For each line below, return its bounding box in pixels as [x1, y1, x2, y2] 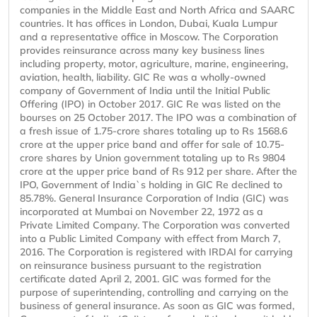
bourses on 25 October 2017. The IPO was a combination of [20, 111, 296, 125]
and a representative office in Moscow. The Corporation [20, 30, 278, 44]
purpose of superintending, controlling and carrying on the [20, 286, 289, 299]
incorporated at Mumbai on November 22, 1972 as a [20, 205, 263, 219]
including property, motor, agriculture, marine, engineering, [20, 57, 288, 71]
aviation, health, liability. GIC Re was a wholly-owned [20, 71, 266, 84]
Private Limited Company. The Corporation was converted [20, 219, 290, 232]
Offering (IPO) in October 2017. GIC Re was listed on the [20, 98, 281, 111]
